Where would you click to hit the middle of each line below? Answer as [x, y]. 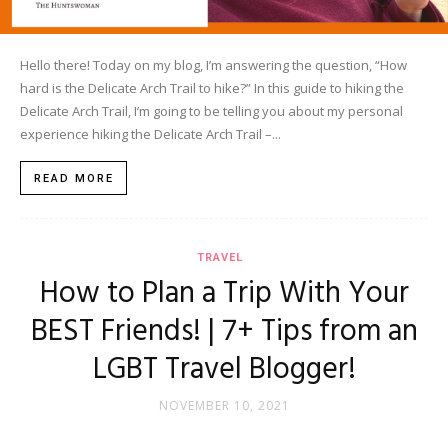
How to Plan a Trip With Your [224, 294]
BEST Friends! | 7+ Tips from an [224, 332]
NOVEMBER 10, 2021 [224, 406]
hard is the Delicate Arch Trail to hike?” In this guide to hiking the [212, 88]
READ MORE [74, 179]
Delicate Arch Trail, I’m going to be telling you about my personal [211, 111]
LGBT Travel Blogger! [224, 370]
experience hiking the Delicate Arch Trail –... [150, 134]
